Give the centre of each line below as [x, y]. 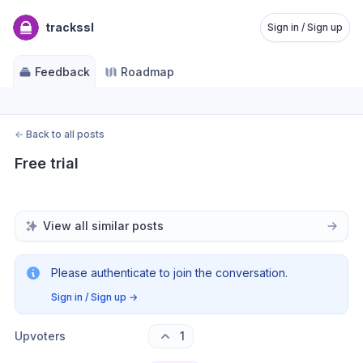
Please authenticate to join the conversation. [169, 273]
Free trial [47, 163]
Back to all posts [65, 134]
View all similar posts [103, 226]
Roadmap [147, 72]
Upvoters [40, 336]
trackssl [70, 27]
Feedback [62, 72]
